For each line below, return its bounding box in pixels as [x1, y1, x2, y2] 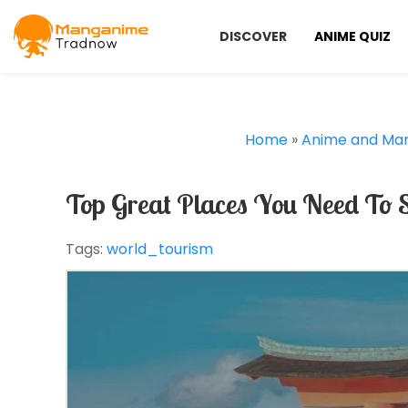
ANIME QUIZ [314, 26, 391, 46]
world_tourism [107, 239, 213, 260]
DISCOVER [219, 26, 287, 46]
